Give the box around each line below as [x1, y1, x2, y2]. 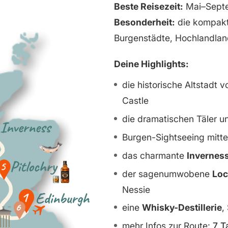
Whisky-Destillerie [141, 202, 222, 213]
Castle [122, 95, 149, 106]
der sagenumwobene [122, 168, 212, 179]
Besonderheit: [113, 17, 175, 28]
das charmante [122, 150, 187, 161]
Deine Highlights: [113, 59, 189, 70]
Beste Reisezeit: [113, 1, 183, 12]
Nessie [122, 184, 150, 195]
